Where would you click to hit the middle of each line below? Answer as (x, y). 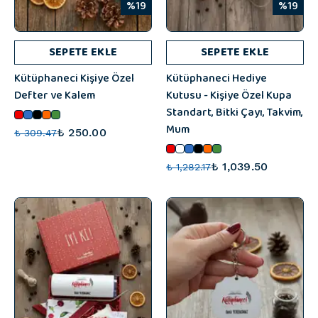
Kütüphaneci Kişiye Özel (74, 78)
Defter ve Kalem (55, 95)
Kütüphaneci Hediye (216, 78)
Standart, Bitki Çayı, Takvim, (235, 113)
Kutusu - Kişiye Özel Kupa (229, 95)
